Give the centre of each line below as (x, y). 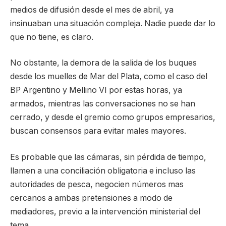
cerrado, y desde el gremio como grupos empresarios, (113, 118)
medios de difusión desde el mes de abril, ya (92, 10)
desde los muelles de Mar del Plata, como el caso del (109, 77)
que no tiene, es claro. (52, 37)
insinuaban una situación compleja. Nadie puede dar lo (113, 23)
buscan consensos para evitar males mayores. (98, 131)
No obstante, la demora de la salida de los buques (103, 63)
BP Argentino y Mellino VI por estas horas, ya (96, 90)
